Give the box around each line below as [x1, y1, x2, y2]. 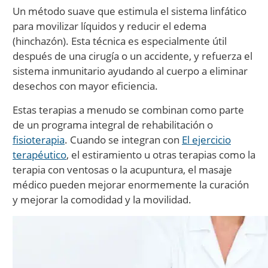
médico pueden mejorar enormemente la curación [13, 178, 249, 191]
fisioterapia [13, 133, 65, 147]
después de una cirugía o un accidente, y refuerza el [13, 49, 252, 63]
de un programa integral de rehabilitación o [13, 118, 213, 132]
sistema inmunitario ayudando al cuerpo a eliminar [13, 64, 248, 78]
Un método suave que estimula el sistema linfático [13, 4, 246, 18]
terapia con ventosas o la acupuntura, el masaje [13, 163, 232, 176]
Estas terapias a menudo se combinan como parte [13, 103, 244, 117]
